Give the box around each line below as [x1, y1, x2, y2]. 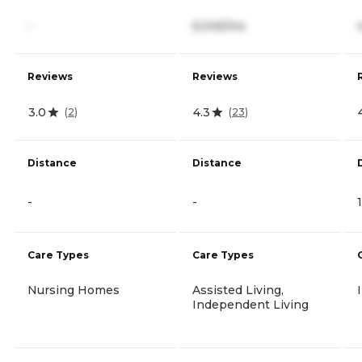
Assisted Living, [192, 282, 284, 297]
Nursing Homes [27, 282, 120, 297]
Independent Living [192, 297, 309, 312]
